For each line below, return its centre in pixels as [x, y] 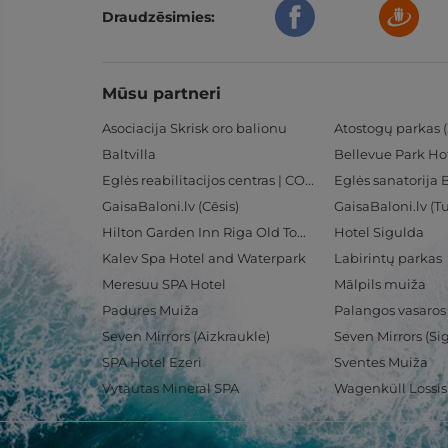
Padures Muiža [150, 310]
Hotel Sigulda [379, 232]
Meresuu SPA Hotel [164, 284]
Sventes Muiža [381, 362]
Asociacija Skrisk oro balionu [194, 128]
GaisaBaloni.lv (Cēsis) [170, 206]
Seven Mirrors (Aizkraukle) [186, 336]
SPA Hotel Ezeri [152, 362]
